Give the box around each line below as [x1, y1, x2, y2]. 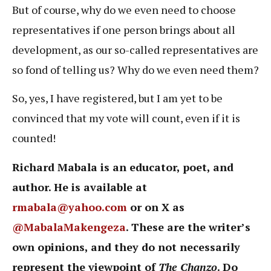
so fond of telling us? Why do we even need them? [12, 62, 259, 77]
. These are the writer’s [126, 219, 250, 234]
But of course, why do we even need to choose [12, 2, 236, 17]
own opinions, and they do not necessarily [12, 239, 240, 254]
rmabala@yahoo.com [12, 199, 127, 214]
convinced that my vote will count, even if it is [12, 111, 240, 126]
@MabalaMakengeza [12, 219, 126, 234]
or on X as [127, 199, 184, 214]
